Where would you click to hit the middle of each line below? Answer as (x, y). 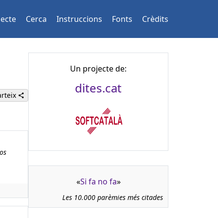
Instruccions (79, 19)
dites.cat (98, 88)
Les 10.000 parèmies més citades (113, 197)
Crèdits (155, 19)
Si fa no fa (98, 182)
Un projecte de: (98, 69)
